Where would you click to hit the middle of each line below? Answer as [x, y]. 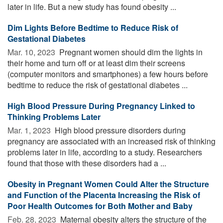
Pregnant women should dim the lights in [130, 52]
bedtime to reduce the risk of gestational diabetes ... [98, 85]
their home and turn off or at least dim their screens [96, 63]
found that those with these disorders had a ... [87, 163]
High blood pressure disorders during [119, 130]
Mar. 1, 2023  [30, 130]
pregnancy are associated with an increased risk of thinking [111, 141]
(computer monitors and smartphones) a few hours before [108, 74]
